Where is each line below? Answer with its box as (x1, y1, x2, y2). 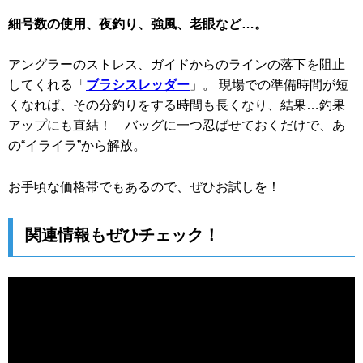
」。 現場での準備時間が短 (190, 78, 348, 92)
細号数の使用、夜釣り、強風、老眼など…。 (8, 16, 267, 31)
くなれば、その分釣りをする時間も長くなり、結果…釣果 (8, 98, 345, 113)
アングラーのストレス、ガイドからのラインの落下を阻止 (8, 58, 345, 72)
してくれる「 (8, 78, 86, 92)
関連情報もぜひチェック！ (25, 225, 220, 244)
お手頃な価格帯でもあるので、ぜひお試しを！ (8, 180, 280, 194)
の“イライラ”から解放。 (8, 139, 146, 153)
